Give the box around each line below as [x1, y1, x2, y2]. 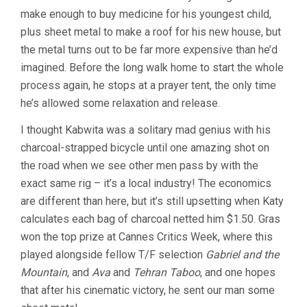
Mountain [21, 265, 67, 279]
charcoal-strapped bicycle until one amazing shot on [21, 140, 269, 154]
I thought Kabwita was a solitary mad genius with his [21, 123, 271, 136]
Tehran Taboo [133, 265, 200, 279]
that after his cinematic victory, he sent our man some [21, 283, 275, 297]
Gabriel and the [206, 247, 279, 261]
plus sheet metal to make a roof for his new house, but [21, 25, 281, 38]
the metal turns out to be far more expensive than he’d [21, 42, 278, 56]
